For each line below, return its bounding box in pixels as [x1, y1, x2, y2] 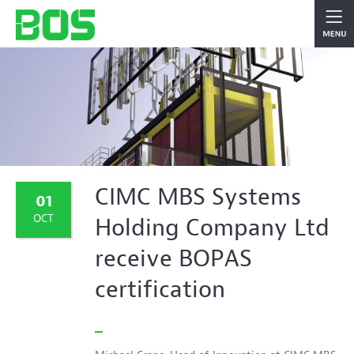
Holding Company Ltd [95, 213, 330, 243]
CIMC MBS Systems [95, 182, 301, 213]
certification [95, 274, 225, 305]
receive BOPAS [95, 243, 252, 274]
